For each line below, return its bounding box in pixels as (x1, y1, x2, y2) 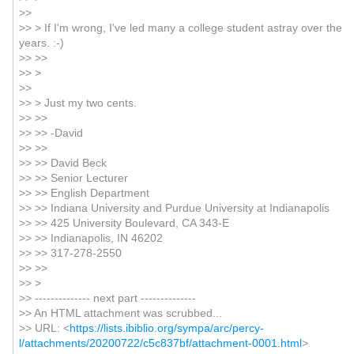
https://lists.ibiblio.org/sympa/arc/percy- (69, 322, 264, 334)
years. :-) (18, 36, 64, 49)
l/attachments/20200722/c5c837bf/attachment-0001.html (18, 337, 302, 349)
